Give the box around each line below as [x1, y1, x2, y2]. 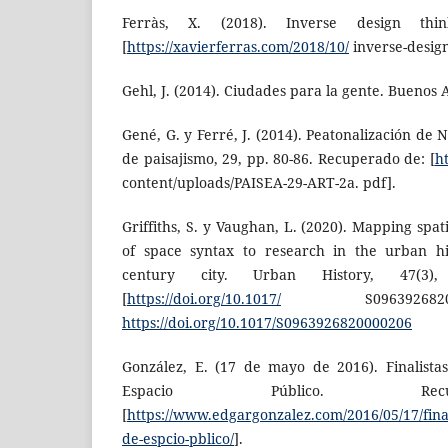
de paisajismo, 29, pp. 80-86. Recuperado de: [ [122, 149, 435, 169]
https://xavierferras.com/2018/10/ [127, 37, 349, 57]
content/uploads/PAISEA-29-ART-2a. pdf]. [122, 173, 396, 193]
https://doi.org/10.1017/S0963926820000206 [122, 313, 412, 333]
